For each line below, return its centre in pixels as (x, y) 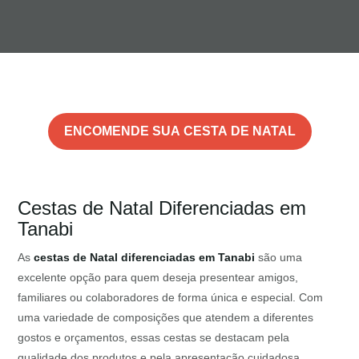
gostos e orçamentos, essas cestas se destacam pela (154, 337)
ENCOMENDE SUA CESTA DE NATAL (179, 131)
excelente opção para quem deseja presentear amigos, (158, 277)
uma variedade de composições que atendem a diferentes (166, 317)
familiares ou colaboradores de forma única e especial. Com (171, 297)
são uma (279, 257)
